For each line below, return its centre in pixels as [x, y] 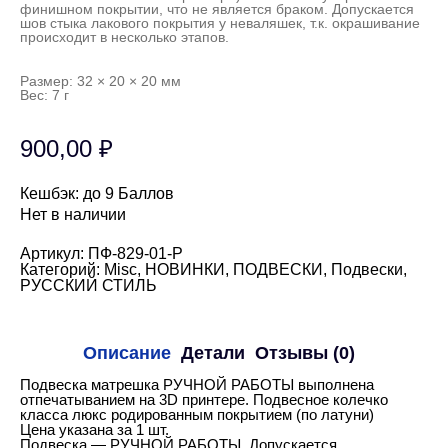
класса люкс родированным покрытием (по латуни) [197, 414]
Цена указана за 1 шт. [94, 429]
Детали [213, 353]
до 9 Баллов [126, 193]
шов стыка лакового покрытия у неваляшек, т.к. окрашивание [220, 23]
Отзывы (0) [305, 353]
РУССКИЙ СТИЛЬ [88, 285]
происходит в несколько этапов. [124, 37]
